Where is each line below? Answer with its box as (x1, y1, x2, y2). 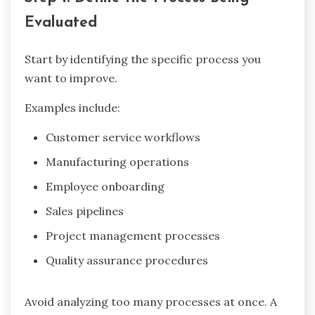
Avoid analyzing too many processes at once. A (25, 295, 277, 309)
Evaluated (25, 15, 97, 31)
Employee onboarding (46, 179, 165, 194)
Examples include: (25, 101, 120, 115)
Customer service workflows (46, 130, 200, 145)
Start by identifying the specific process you (25, 52, 261, 67)
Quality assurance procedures (46, 253, 208, 268)
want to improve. (25, 71, 117, 86)
